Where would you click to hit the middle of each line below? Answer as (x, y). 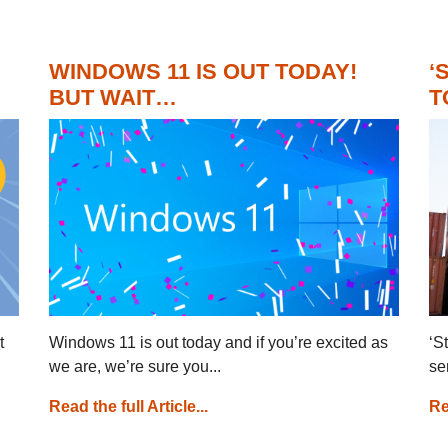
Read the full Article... (128, 406)
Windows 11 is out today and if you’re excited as (218, 342)
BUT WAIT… (113, 97)
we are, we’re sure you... (135, 366)
